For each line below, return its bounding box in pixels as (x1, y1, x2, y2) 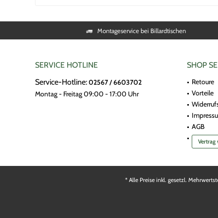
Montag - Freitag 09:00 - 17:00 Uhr (35, 90, 139, 98)
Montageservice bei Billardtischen (97, 26, 186, 35)
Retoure (192, 77, 214, 86)
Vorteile (192, 89, 214, 97)
